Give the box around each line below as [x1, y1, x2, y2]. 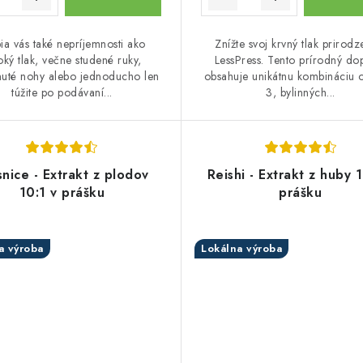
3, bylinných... [266, 83, 335, 100]
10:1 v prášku [19, 182, 105, 202]
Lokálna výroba [201, 240, 282, 256]
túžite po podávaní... [11, 83, 113, 100]
